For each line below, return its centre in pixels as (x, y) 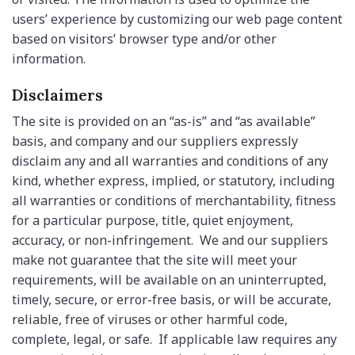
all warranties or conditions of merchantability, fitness (174, 201)
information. (49, 58)
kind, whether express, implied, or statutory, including (173, 181)
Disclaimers (57, 95)
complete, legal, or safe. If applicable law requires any (174, 340)
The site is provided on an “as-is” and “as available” (164, 122)
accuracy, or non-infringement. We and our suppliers (170, 240)
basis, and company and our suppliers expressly (155, 141)
